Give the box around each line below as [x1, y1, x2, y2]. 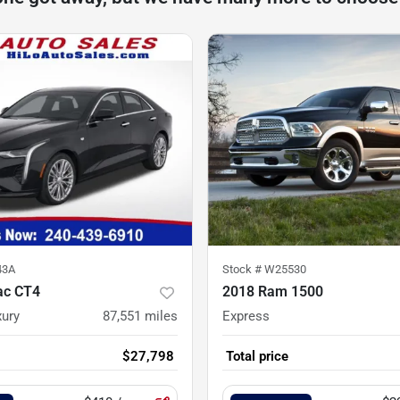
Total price [226, 348, 288, 365]
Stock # [222, 262, 264, 277]
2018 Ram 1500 [222, 283, 323, 301]
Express [222, 308, 270, 325]
